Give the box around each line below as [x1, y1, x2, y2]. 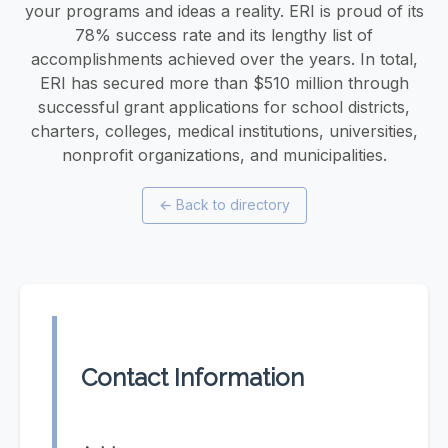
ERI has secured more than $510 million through [39, 72, 409, 93]
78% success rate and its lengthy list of [75, 24, 373, 45]
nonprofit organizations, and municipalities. [61, 144, 387, 165]
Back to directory [175, 196, 290, 214]
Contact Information [81, 363, 304, 393]
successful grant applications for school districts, [38, 96, 410, 117]
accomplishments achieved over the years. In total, [30, 48, 418, 69]
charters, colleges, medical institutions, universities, [30, 120, 418, 141]
